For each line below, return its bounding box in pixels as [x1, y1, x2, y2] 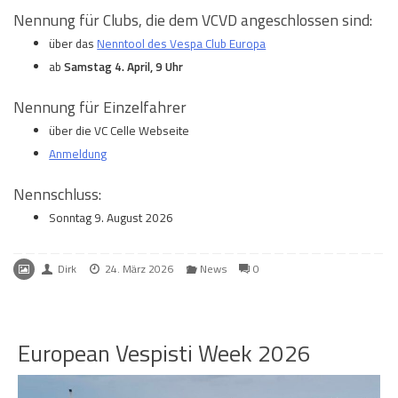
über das [49, 34, 98, 52]
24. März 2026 [105, 259, 174, 277]
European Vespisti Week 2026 [18, 335, 311, 370]
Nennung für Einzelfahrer [13, 94, 187, 119]
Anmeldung [49, 144, 107, 163]
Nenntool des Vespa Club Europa [97, 34, 267, 52]
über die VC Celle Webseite [49, 121, 193, 139]
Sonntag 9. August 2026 [49, 208, 174, 227]
